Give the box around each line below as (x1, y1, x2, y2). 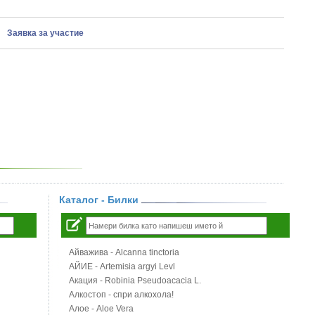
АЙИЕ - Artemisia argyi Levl (69, 262, 175, 271)
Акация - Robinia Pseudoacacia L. (69, 276, 201, 285)
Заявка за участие (6, 28, 84, 38)
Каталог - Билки (59, 194, 141, 205)
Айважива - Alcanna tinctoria (69, 247, 179, 257)
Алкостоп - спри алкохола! (69, 290, 174, 300)
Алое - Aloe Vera (69, 304, 134, 314)
